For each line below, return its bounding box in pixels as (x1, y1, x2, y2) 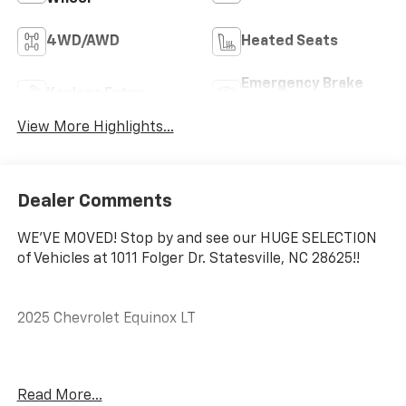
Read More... (16, 389, 102, 404)
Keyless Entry (45, 86, 142, 101)
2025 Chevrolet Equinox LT (16, 312, 196, 327)
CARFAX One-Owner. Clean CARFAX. (16, 372, 256, 387)
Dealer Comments (16, 192, 172, 211)
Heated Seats (241, 34, 338, 49)
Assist (241, 96, 286, 111)
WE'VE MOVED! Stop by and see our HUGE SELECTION (16, 232, 377, 247)
